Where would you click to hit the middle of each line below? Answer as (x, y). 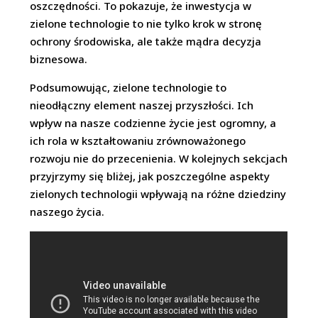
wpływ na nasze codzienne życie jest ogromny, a (153, 122)
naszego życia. (67, 211)
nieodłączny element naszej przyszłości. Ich (142, 105)
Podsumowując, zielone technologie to (128, 87)
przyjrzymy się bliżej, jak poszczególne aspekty (150, 176)
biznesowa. (59, 59)
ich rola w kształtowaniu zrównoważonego (138, 140)
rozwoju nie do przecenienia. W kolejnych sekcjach (159, 158)
